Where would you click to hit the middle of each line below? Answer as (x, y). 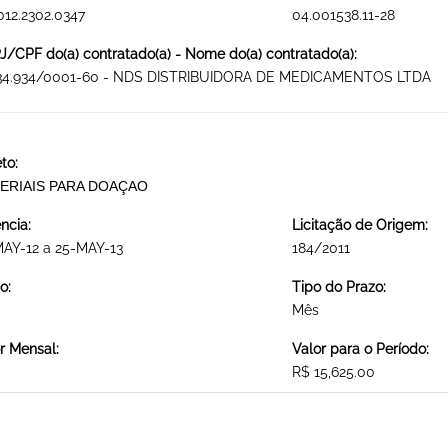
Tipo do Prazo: (338, 287)
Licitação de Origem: (359, 225)
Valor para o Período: (360, 349)
